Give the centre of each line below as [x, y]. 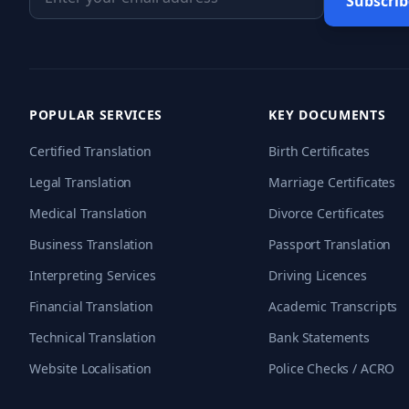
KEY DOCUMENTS [327, 115]
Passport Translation [330, 244]
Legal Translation [81, 182]
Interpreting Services [93, 275]
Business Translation [91, 244]
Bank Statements [319, 337]
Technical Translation [93, 337]
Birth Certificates [319, 151]
